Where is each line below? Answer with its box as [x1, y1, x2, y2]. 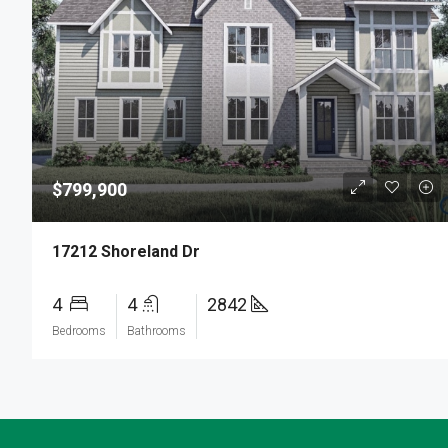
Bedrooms [52, 324, 106, 339]
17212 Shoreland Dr [52, 242, 200, 262]
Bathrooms [127, 324, 186, 339]
